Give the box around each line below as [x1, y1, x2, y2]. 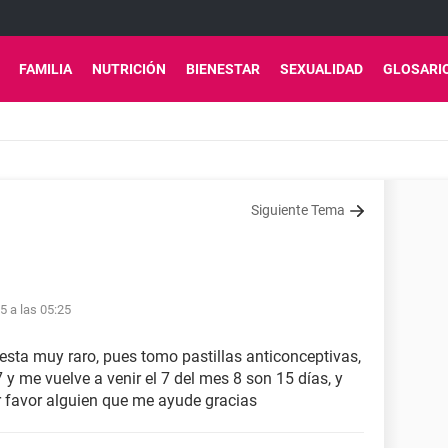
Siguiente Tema [251, 202, 345, 218]
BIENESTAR [186, 61, 260, 77]
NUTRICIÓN [92, 61, 166, 77]
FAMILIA [19, 61, 72, 77]
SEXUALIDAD [280, 61, 363, 77]
